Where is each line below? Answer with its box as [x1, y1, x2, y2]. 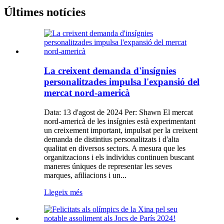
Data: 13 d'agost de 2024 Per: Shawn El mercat [44, 107, 193, 116]
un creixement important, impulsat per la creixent [44, 125, 197, 134]
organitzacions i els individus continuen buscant [44, 152, 194, 161]
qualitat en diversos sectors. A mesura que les [44, 143, 185, 152]
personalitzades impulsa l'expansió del [44, 76, 199, 87]
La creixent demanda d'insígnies [44, 65, 176, 76]
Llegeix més [44, 187, 82, 196]
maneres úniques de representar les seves [44, 161, 172, 170]
